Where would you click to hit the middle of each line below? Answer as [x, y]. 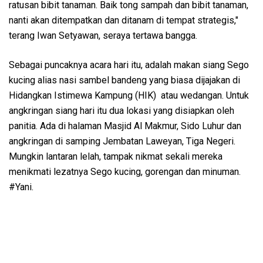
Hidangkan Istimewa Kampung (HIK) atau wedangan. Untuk [129, 95]
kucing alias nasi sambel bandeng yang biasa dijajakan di [124, 80]
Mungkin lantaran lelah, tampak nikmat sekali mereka [116, 156]
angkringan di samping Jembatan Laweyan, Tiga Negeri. [122, 141]
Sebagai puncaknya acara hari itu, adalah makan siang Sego [129, 65]
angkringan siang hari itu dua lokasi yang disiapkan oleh [122, 110]
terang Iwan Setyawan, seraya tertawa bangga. [103, 35]
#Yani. [21, 187]
